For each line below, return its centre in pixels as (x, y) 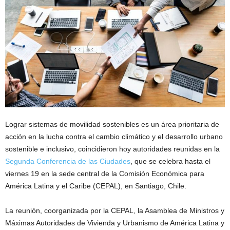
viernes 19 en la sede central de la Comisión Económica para (105, 174)
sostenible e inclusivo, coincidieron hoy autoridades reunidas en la (112, 149)
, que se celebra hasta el (170, 161)
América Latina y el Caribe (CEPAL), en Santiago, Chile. (96, 186)
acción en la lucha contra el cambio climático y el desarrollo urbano (114, 137)
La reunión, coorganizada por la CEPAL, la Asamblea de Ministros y (115, 211)
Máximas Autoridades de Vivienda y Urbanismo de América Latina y (115, 223)
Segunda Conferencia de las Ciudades (68, 161)
